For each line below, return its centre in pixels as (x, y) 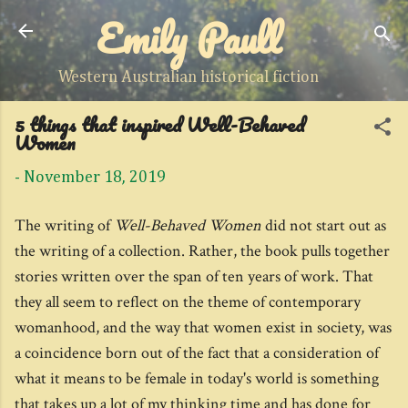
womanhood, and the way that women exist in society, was (203, 327)
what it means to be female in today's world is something (197, 378)
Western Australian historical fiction (189, 77)
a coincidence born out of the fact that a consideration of (197, 353)
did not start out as (324, 225)
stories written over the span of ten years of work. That (194, 276)
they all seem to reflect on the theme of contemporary (188, 302)
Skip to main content (204, 23)
